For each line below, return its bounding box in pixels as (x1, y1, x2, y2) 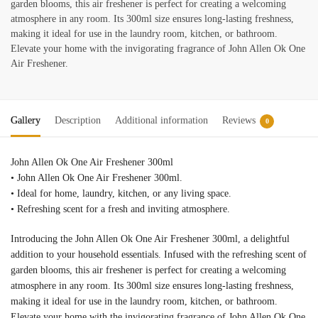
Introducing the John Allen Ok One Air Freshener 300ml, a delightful (11, 233, 290, 244)
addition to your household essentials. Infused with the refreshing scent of (11, 248, 307, 260)
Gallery (11, 115, 40, 126)
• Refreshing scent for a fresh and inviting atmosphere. (11, 204, 230, 215)
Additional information (115, 115, 208, 126)
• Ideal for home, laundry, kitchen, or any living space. (11, 188, 231, 199)
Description (55, 115, 101, 126)
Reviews (222, 115, 256, 126)
